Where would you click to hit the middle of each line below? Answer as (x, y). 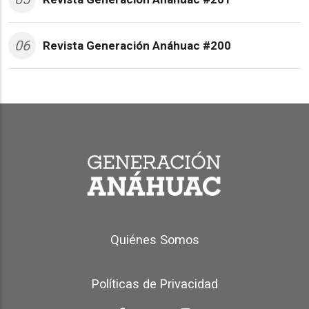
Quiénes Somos (154, 239)
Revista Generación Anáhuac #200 (137, 46)
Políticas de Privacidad (154, 283)
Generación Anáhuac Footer (77, 231)
